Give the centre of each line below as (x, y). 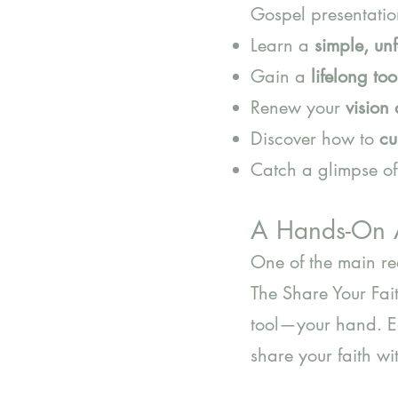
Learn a (283, 45)
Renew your (298, 107)
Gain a (281, 76)
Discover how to (315, 139)
